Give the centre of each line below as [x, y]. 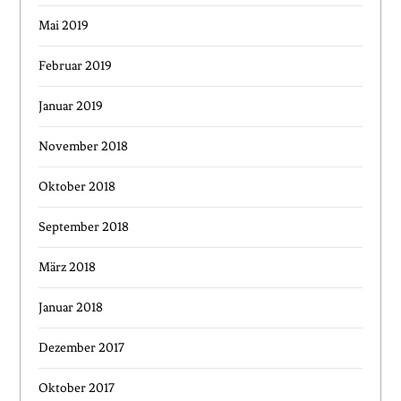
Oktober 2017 [77, 388]
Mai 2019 [64, 26]
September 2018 [84, 227]
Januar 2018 [71, 308]
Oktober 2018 [77, 187]
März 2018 [68, 268]
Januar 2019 [71, 107]
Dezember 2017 [82, 348]
